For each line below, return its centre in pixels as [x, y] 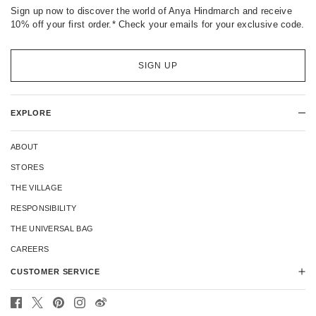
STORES [27, 168]
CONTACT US [37, 306]
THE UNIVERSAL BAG [52, 229]
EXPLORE [31, 113]
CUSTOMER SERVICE [55, 272]
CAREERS [30, 249]
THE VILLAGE [37, 188]
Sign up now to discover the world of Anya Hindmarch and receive [151, 11]
